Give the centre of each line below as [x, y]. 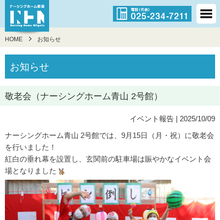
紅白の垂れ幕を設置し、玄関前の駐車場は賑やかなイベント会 [108, 159]
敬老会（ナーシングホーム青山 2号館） [84, 96]
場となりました [32, 171]
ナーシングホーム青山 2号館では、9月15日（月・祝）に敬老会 [110, 135]
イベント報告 [152, 119]
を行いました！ [31, 147]
